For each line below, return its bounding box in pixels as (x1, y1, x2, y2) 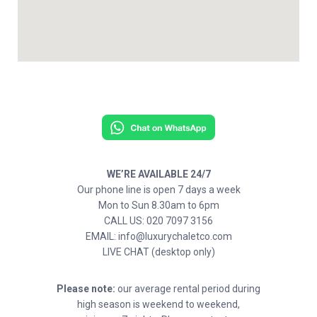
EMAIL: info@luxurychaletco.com (85, 231, 232, 242)
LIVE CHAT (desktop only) (102, 246, 215, 258)
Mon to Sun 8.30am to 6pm (98, 200, 219, 211)
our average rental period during (115, 283, 260, 294)
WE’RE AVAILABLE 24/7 (106, 168, 211, 180)
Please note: (57, 283, 115, 294)
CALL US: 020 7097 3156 (104, 215, 213, 226)
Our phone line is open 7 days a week (76, 184, 241, 195)
